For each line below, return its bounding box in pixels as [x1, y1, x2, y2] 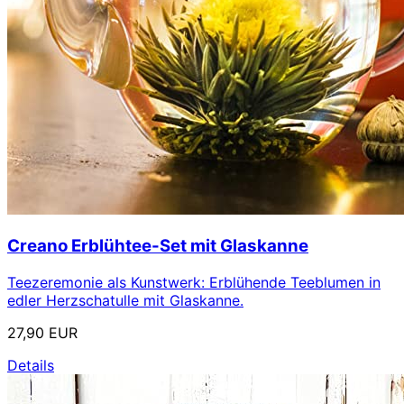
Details [7, 355, 54, 374]
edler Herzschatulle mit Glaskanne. [7, 290, 243, 309]
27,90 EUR [7, 323, 78, 342]
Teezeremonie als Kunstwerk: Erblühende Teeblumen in [7, 272, 381, 291]
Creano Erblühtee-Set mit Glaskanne [7, 234, 308, 256]
